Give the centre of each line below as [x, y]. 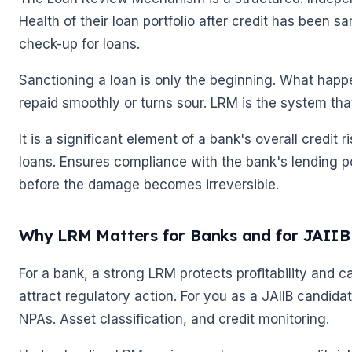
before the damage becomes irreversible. [149, 184]
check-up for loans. [79, 44]
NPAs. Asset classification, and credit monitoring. [174, 319]
